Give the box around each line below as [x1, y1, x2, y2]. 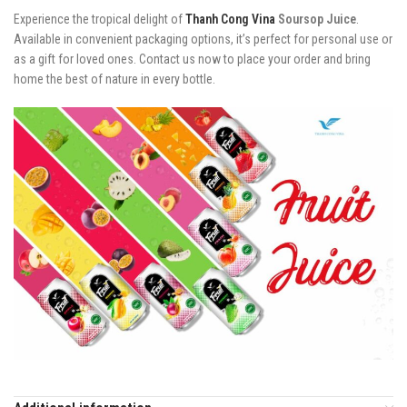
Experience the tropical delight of [14, 11, 185, 26]
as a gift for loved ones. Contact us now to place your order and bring [14, 51, 371, 66]
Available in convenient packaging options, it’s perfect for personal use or [14, 31, 392, 46]
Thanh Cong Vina [185, 11, 275, 26]
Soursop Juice [278, 11, 356, 26]
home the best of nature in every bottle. [14, 71, 215, 86]
